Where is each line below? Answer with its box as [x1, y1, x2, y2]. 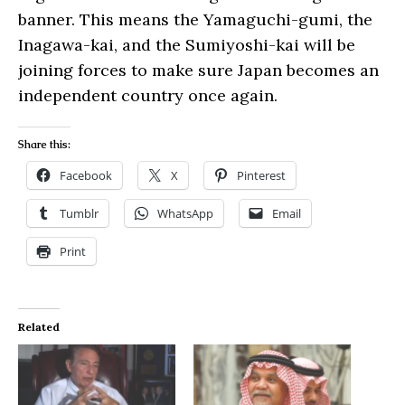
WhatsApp [157, 205, 213, 222]
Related [18, 320, 60, 334]
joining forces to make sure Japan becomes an [18, 60, 379, 81]
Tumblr [60, 205, 99, 222]
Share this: [18, 137, 71, 153]
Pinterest [237, 167, 286, 184]
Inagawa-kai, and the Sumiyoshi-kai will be [18, 34, 355, 56]
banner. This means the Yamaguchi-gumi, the [18, 9, 372, 31]
